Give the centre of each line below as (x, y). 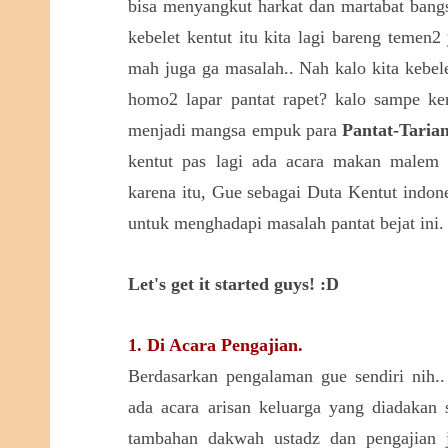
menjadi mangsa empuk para (235, 130)
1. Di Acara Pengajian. (216, 345)
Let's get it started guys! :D (234, 284)
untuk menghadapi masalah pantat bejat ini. (286, 223)
